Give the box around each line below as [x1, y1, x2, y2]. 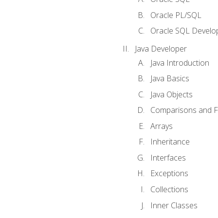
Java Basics [150, 73, 189, 84]
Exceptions [150, 168, 188, 179]
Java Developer [134, 43, 187, 54]
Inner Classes [150, 200, 198, 211]
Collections [150, 184, 188, 195]
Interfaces [150, 152, 186, 163]
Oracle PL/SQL [150, 9, 201, 20]
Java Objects [150, 89, 193, 100]
